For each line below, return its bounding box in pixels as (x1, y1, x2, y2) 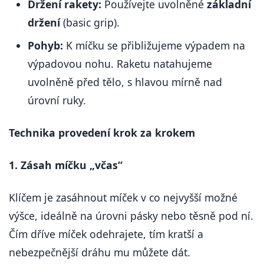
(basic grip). (60, 15, 120, 30)
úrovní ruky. (28, 93, 86, 108)
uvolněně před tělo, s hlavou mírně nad (28, 75, 222, 90)
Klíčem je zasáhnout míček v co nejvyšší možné (9, 190, 237, 205)
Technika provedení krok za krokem (9, 126, 195, 140)
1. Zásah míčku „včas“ (9, 158, 123, 173)
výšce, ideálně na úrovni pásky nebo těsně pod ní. (9, 209, 253, 223)
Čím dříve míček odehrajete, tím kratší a (9, 227, 203, 242)
